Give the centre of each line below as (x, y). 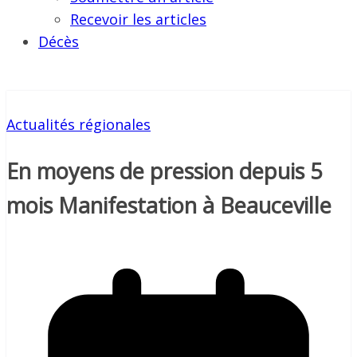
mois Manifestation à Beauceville (169, 205)
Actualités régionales (78, 125)
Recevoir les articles (138, 20)
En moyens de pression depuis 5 (164, 171)
